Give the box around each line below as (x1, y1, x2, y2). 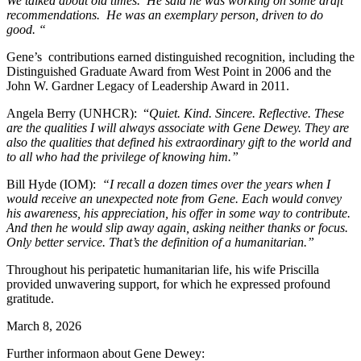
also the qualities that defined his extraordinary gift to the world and (6, 135, 351, 149)
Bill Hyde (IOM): (6, 176, 102, 191)
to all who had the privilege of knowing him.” (6, 149, 239, 164)
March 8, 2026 (6, 318, 81, 333)
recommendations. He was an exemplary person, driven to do (6, 7, 323, 22)
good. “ (6, 22, 46, 36)
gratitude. (6, 291, 54, 305)
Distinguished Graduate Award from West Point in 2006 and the (6, 64, 331, 78)
